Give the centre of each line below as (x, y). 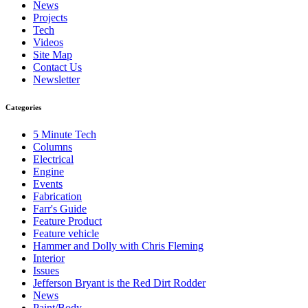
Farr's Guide (60, 209)
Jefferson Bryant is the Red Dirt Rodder (119, 283)
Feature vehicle (66, 234)
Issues (46, 271)
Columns (53, 147)
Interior (49, 258)
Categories (23, 108)
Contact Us (57, 67)
